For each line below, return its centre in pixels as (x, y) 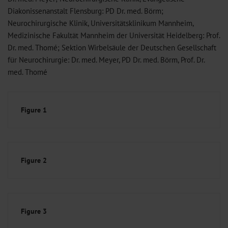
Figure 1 (34, 110)
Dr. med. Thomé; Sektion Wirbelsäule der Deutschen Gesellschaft (112, 47)
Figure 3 (34, 211)
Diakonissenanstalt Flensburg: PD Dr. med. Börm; (85, 11)
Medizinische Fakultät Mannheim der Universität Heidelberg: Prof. (114, 35)
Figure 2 (34, 161)
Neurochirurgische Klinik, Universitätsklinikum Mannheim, (101, 23)
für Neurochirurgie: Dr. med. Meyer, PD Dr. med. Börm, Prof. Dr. (106, 60)
